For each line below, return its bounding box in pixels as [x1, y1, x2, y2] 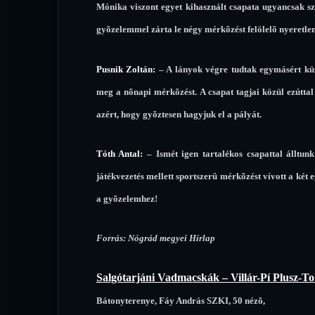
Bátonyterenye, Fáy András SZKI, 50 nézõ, [96, 295, 265, 306]
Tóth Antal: [96, 148, 143, 160]
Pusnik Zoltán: [96, 63, 156, 75]
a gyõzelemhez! [96, 193, 157, 205]
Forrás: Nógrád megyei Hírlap [96, 233, 215, 244]
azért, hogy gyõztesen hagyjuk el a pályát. [96, 108, 262, 120]
